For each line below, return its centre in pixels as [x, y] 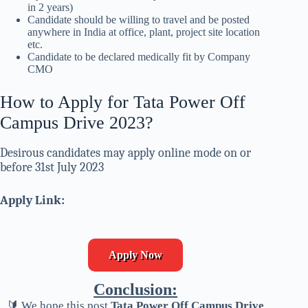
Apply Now [136, 255]
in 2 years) [50, 8]
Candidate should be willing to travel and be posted [139, 20]
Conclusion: [136, 290]
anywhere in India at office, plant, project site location [144, 32]
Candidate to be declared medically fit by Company [139, 57]
